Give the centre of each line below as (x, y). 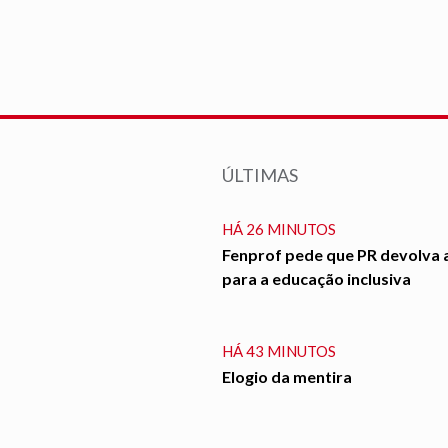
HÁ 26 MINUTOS (278, 229)
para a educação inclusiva (316, 279)
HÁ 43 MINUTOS (278, 351)
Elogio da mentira (286, 377)
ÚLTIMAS (259, 175)
